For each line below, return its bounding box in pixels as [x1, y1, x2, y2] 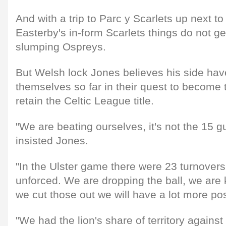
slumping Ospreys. [16, 40, 106, 53]
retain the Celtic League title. [16, 94, 154, 107]
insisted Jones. [16, 134, 88, 147]
